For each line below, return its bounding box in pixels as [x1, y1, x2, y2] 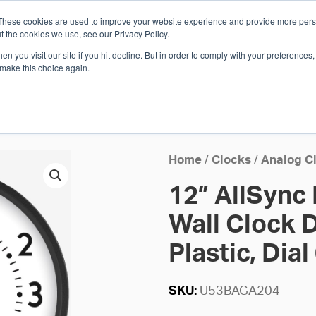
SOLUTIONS [29, 69, 86, 80]
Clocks [211, 154, 251, 166]
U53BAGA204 [199, 284, 280, 298]
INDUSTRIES [121, 69, 178, 80]
